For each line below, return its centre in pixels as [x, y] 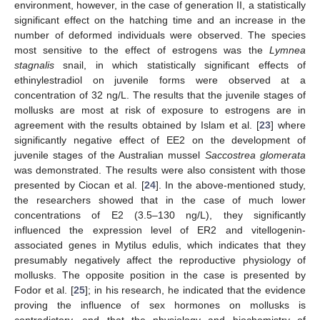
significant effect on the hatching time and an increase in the [160, 20]
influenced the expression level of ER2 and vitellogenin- [160, 230]
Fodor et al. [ [44, 290]
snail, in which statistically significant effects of [180, 65]
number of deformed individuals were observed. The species [160, 35]
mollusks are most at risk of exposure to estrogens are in [160, 110]
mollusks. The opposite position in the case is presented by [160, 275]
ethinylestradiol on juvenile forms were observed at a [160, 80]
